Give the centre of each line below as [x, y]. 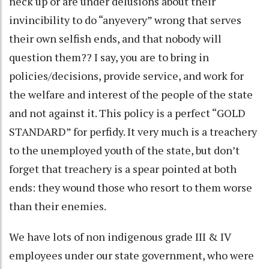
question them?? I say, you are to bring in [109, 57]
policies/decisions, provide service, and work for [126, 75]
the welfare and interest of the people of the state [131, 94]
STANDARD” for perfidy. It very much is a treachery [133, 131]
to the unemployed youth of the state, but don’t [124, 150]
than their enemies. [60, 206]
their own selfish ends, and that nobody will [115, 38]
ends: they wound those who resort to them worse [131, 187]
